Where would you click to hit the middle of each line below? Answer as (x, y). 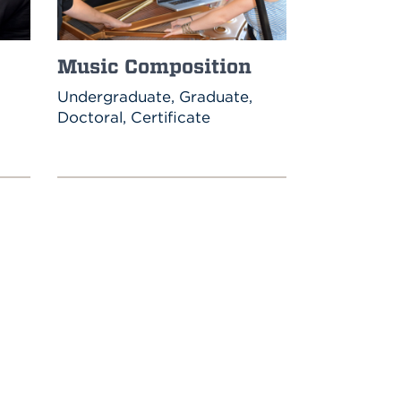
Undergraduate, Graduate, (155, 96)
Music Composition (155, 66)
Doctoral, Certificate (134, 117)
